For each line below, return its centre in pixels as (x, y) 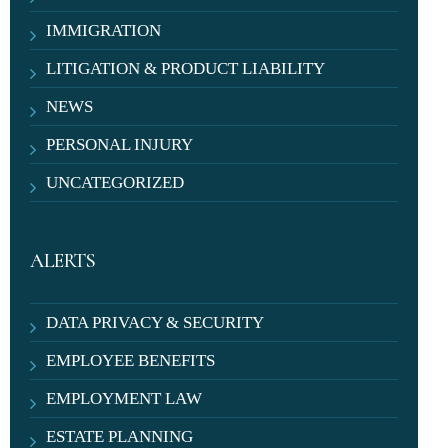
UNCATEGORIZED (115, 182)
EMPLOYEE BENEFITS (131, 360)
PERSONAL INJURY (120, 144)
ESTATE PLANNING (120, 436)
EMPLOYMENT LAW (124, 398)
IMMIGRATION (104, 30)
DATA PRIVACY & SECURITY (155, 322)
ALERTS (63, 261)
